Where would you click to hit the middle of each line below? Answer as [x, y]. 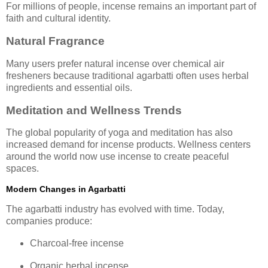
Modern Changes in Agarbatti [66, 189]
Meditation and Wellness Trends [94, 110]
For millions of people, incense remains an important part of [131, 7]
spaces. [22, 169]
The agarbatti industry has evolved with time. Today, [115, 209]
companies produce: [49, 221]
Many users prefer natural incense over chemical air [115, 63]
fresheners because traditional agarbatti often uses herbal [127, 75]
